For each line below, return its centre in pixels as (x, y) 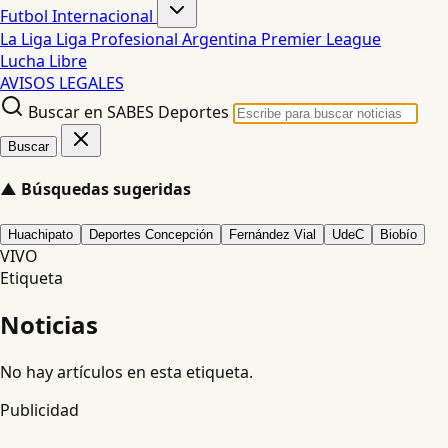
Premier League (321, 39)
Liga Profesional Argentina (158, 39)
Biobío (398, 234)
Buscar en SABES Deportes (128, 112)
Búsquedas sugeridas (106, 189)
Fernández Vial (272, 234)
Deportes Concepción (151, 234)
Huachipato (40, 234)
